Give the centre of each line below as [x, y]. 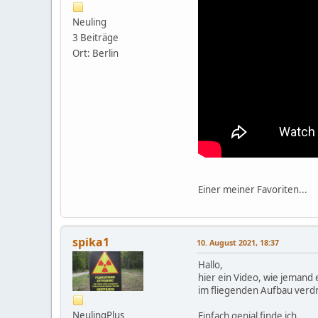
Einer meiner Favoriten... [253, 189]
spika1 [91, 242]
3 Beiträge [95, 37]
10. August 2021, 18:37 [238, 242]
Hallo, [210, 264]
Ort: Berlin [95, 53]
